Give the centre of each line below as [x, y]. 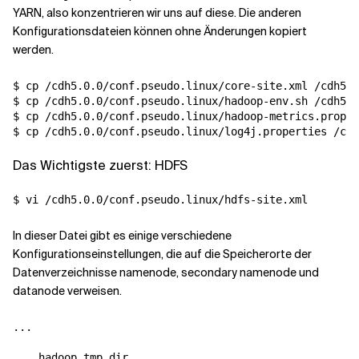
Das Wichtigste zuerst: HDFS [100, 165]
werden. [33, 50]
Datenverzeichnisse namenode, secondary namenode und [166, 272]
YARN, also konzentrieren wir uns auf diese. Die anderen [157, 13]
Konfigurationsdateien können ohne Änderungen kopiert [160, 31]
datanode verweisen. [67, 291]
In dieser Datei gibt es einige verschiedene [122, 236]
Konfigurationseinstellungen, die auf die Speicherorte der [162, 254]
